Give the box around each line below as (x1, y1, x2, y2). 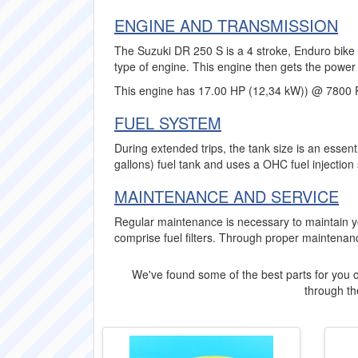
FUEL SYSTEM (114, 111, 221, 134)
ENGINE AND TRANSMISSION (114, 14, 338, 37)
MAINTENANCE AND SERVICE (114, 185, 339, 208)
